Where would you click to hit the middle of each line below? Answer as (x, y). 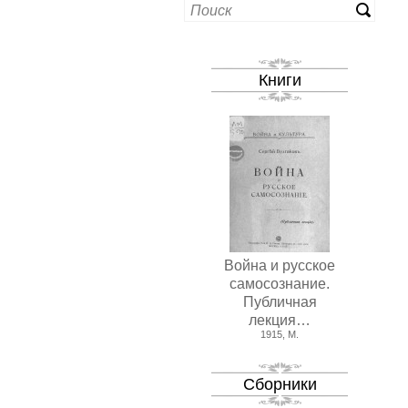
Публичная (280, 302)
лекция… (280, 320)
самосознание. (280, 284)
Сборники (280, 384)
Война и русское (280, 265)
